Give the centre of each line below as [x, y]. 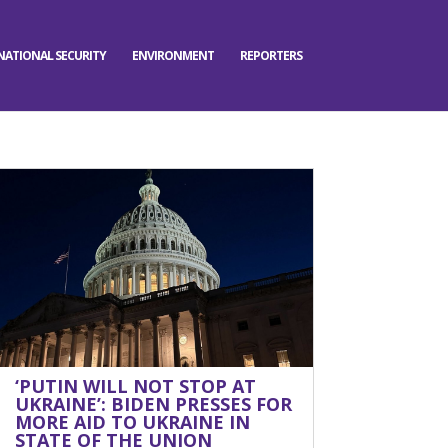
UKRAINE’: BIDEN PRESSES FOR [154, 404]
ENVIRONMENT [173, 55]
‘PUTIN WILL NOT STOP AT [136, 386]
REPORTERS [271, 55]
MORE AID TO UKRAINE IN [133, 422]
